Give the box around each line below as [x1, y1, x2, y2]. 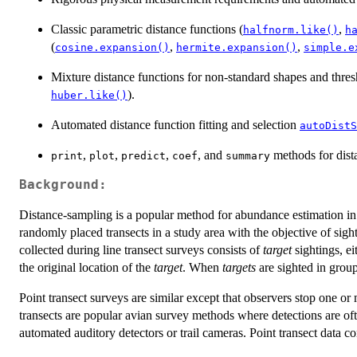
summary [226, 149, 270, 162]
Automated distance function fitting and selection [51, 117, 300, 131]
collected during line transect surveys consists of [19, 242, 263, 257]
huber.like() [51, 88, 127, 101]
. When [182, 260, 222, 274]
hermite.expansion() [176, 41, 297, 53]
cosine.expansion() [55, 41, 170, 53]
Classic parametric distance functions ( [51, 22, 243, 36]
